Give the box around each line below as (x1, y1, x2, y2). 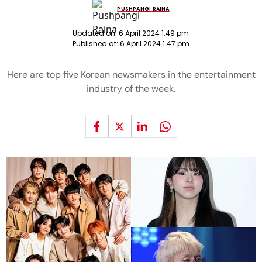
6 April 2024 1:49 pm (119, 28, 189, 38)
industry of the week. (87, 82, 175, 95)
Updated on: (73, 28, 119, 38)
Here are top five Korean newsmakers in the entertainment (6, 68, 256, 81)
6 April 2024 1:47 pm (120, 39, 189, 49)
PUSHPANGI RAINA (117, 5, 170, 12)
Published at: (73, 39, 120, 49)
